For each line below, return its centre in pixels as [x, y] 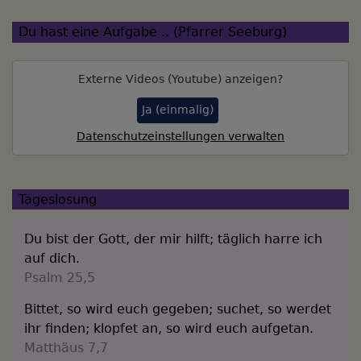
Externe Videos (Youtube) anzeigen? [180, 79]
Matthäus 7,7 [66, 348]
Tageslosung [58, 199]
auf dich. [52, 259]
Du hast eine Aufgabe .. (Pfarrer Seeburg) [153, 32]
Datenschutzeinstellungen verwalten [180, 136]
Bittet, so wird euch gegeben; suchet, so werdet [178, 309]
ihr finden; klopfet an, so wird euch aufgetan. [169, 329]
